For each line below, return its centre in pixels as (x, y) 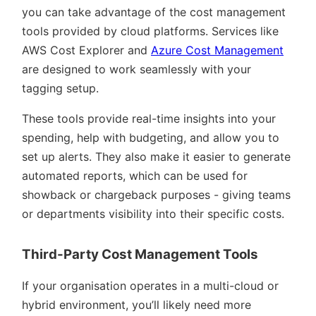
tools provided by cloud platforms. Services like (150, 31)
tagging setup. (60, 89)
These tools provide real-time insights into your (149, 119)
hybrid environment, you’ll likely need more (136, 305)
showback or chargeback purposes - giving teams (156, 195)
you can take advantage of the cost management (154, 12)
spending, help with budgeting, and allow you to (151, 138)
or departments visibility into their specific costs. (153, 214)
